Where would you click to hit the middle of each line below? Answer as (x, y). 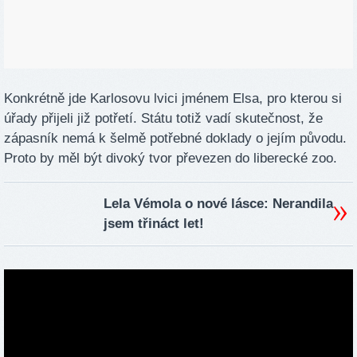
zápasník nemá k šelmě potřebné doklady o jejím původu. (175, 139)
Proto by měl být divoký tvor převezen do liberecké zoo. (171, 159)
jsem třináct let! (154, 223)
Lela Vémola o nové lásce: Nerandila (218, 203)
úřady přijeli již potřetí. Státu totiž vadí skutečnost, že (163, 119)
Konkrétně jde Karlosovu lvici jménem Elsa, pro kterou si (173, 99)
